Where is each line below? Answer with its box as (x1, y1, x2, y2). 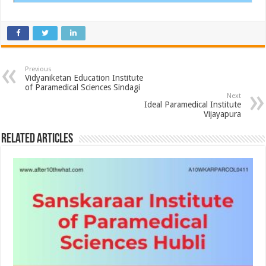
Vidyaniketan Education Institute (25, 72, 144, 83)
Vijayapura (203, 109, 241, 119)
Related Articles (1, 132, 74, 146)
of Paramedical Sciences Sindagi (25, 82, 141, 92)
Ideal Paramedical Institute (144, 99, 241, 109)
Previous (25, 65, 52, 73)
